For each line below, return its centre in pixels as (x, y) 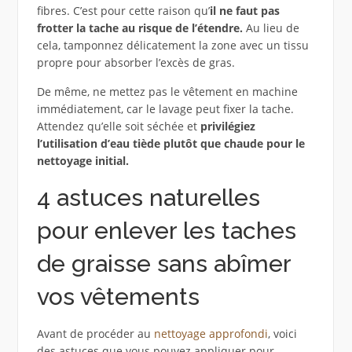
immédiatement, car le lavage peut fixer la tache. (165, 109)
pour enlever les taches (166, 231)
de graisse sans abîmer (163, 264)
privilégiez (227, 126)
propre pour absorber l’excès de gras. (136, 63)
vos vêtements (118, 297)
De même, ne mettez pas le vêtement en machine (167, 92)
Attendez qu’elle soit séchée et (118, 126)
